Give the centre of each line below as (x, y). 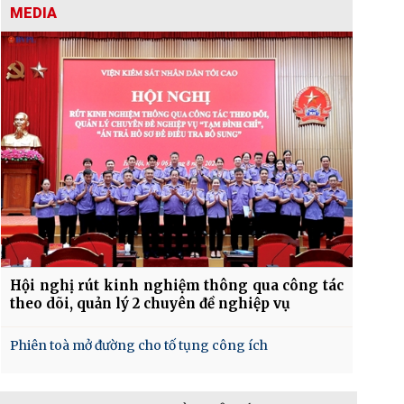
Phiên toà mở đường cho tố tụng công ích (139, 346)
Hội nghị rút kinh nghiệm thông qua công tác (177, 286)
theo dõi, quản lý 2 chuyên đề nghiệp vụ (150, 304)
